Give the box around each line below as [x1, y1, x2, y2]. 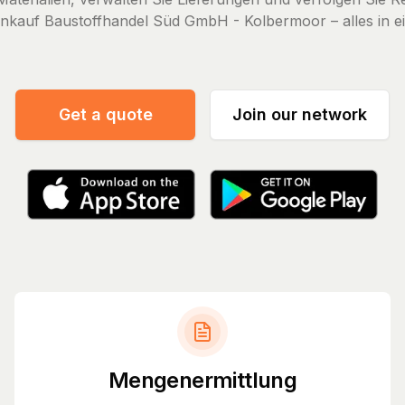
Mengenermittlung [108, 366, 297, 393]
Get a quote [58, 105, 153, 125]
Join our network [232, 105, 367, 125]
